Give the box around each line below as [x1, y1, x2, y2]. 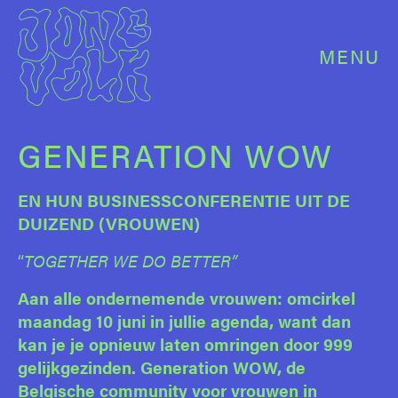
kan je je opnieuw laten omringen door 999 [18, 331, 353, 356]
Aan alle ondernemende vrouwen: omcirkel [18, 285, 355, 310]
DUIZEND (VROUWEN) [18, 211, 200, 235]
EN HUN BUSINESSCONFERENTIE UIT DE [18, 187, 350, 212]
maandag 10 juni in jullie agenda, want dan [18, 308, 351, 333]
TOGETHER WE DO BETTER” [24, 248, 237, 273]
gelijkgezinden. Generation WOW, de [18, 354, 306, 379]
